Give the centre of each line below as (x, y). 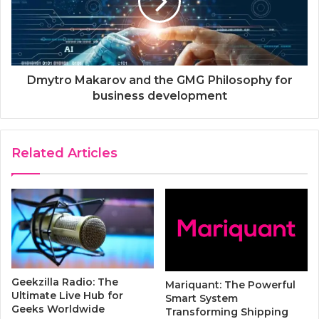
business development (159, 95)
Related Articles (64, 153)
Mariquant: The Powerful (230, 285)
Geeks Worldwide (58, 309)
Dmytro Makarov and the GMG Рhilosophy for (159, 80)
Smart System (202, 299)
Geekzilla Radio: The (65, 282)
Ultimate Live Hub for (67, 296)
